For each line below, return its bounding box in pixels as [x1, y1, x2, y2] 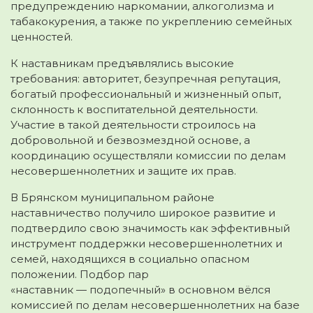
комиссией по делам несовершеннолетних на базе [10, 298, 300, 312]
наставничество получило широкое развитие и [10, 205, 275, 219]
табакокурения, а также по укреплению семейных [10, 14, 292, 28]
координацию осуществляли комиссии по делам [10, 148, 286, 162]
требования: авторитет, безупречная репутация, [10, 71, 280, 85]
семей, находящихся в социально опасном [10, 252, 249, 265]
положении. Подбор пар [10, 267, 149, 281]
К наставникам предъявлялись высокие [10, 56, 234, 70]
